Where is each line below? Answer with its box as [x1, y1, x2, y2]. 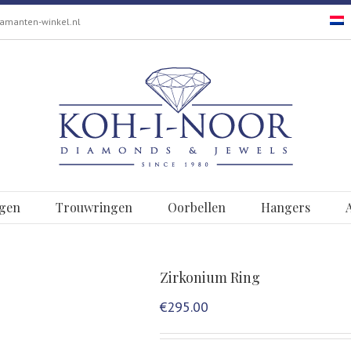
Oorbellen [168, 199, 226, 215]
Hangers [261, 199, 310, 215]
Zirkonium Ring [160, 268, 260, 287]
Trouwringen [56, 199, 132, 215]
